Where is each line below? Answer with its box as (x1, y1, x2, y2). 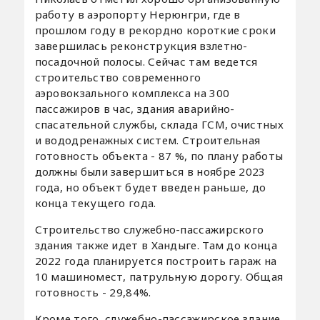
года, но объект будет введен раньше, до (34, 179, 266, 194)
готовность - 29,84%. (34, 284, 151, 299)
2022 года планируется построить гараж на (34, 253, 277, 268)
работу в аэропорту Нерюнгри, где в (34, 6, 241, 21)
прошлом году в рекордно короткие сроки (34, 22, 276, 37)
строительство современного (34, 69, 201, 84)
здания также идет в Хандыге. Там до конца (34, 237, 277, 252)
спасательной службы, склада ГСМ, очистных (34, 116, 284, 131)
